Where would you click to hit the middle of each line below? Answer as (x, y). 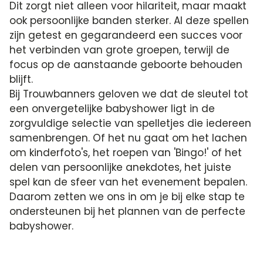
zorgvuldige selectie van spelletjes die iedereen (131, 123)
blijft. (21, 79)
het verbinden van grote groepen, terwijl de (120, 50)
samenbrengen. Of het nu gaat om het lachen (129, 138)
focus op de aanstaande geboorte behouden (126, 65)
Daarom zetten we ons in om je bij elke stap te (127, 197)
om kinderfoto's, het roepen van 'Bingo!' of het (126, 153)
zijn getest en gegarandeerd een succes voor (126, 35)
